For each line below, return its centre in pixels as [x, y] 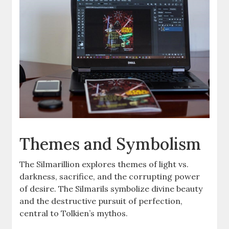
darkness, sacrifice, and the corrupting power [110, 176]
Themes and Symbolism [110, 144]
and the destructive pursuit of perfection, [101, 201]
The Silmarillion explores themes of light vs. [104, 164]
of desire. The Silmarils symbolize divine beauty [111, 188]
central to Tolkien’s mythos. [74, 213]
